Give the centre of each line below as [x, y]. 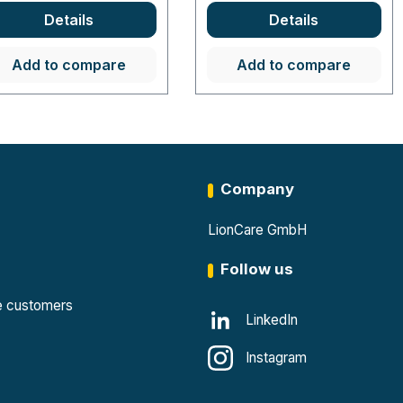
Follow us [256, 269]
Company [257, 189]
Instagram [276, 358]
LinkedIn [271, 320]
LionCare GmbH [257, 230]
